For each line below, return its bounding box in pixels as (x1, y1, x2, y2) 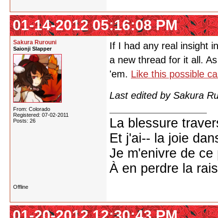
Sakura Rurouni (13, 39, 56, 46)
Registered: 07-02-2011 (13, 112, 69, 118)
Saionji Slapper (13, 46, 52, 52)
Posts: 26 (13, 118, 36, 124)
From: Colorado (13, 106, 50, 112)
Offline (13, 184, 28, 190)
